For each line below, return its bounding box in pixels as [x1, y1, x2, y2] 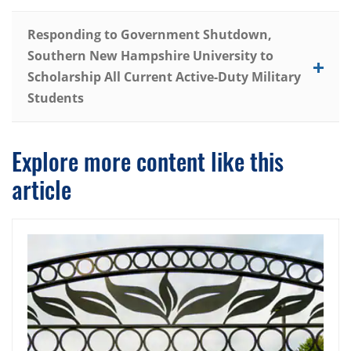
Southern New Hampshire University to [27, 47, 273, 65]
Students [27, 89, 84, 107]
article [12, 172, 71, 208]
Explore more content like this [12, 143, 284, 179]
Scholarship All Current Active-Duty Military [27, 68, 301, 86]
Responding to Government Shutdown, [27, 26, 272, 44]
